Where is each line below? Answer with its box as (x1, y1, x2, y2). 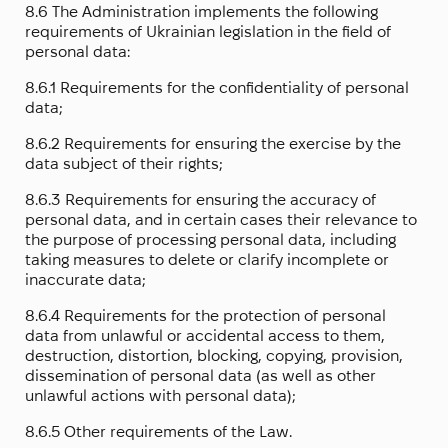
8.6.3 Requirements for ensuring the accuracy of (25, 191, 376, 209)
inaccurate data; (25, 271, 146, 289)
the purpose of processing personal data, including (25, 231, 396, 249)
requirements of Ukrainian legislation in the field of (25, 23, 391, 41)
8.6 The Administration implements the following (25, 3, 378, 21)
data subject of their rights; (25, 155, 223, 173)
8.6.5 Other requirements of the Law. (25, 423, 292, 441)
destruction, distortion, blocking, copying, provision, (25, 347, 403, 365)
